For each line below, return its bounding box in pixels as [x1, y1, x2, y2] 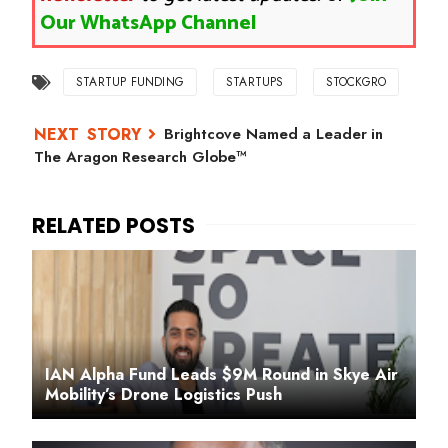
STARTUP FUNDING [76, 73, 184, 91]
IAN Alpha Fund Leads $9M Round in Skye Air [45, 363, 398, 386]
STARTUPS [226, 73, 284, 91]
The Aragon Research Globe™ [34, 146, 247, 168]
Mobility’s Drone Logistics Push [45, 383, 282, 406]
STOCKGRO [325, 73, 387, 91]
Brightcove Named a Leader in [164, 123, 383, 145]
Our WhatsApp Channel [40, 7, 257, 40]
